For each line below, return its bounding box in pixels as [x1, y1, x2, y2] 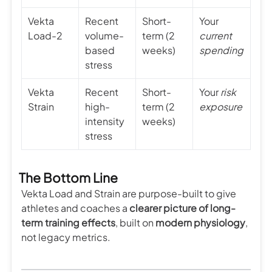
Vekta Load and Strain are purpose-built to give [21, 186, 236, 200]
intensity [85, 114, 124, 127]
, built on [115, 216, 155, 229]
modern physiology [155, 216, 245, 229]
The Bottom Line [19, 169, 118, 186]
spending [199, 43, 243, 56]
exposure [199, 100, 242, 113]
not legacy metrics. [21, 230, 110, 243]
